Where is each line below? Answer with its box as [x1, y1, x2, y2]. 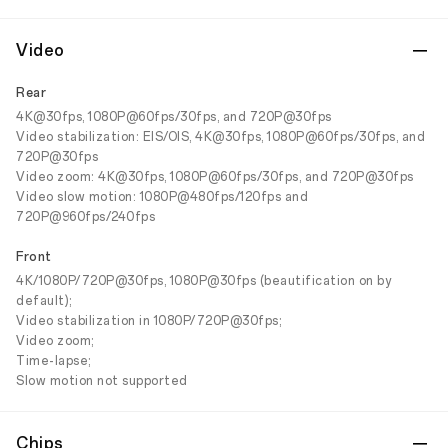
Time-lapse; [16, 354, 91, 368]
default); [16, 294, 72, 308]
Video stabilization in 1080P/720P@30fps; [16, 314, 281, 328]
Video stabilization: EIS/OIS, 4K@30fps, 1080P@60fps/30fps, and [16, 130, 425, 144]
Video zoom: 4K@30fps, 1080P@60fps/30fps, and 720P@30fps [16, 170, 414, 184]
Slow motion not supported [16, 374, 188, 388]
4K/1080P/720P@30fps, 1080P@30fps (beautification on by [16, 274, 391, 288]
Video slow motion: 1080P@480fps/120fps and [16, 190, 308, 204]
